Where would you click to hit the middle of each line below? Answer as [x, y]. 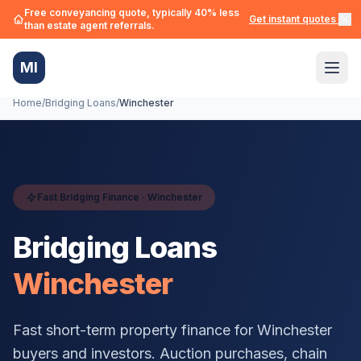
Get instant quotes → [299, 19]
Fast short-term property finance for [135, 330]
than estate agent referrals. [89, 25]
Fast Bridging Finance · [92, 197]
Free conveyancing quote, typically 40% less [132, 12]
